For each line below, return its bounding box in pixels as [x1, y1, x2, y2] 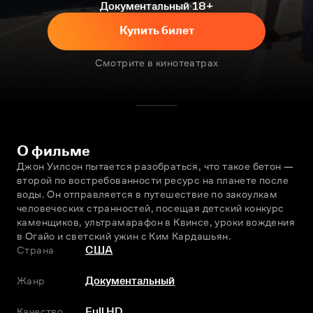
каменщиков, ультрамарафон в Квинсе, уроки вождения [17, 216, 295, 228]
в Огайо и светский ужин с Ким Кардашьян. [17, 230, 231, 242]
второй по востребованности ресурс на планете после [17, 174, 289, 186]
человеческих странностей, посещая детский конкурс [17, 202, 284, 214]
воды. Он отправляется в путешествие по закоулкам [17, 188, 278, 200]
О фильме [17, 142, 90, 159]
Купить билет [119, 24, 194, 37]
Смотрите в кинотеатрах [94, 57, 219, 68]
